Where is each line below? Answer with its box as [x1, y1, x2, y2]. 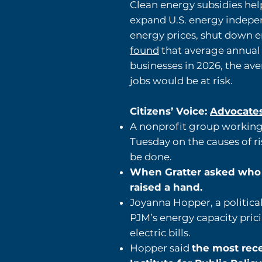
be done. [130, 151, 172, 163]
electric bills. [130, 227, 191, 239]
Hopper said [130, 242, 192, 254]
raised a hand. [130, 181, 202, 194]
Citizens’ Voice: [130, 105, 210, 118]
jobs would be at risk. [130, 75, 233, 87]
